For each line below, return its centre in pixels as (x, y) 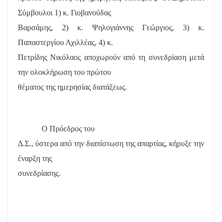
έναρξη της (35, 158)
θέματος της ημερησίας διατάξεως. (72, 87)
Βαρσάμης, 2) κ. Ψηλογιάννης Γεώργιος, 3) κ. (111, 27)
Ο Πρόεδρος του (68, 128)
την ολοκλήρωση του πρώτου (64, 72)
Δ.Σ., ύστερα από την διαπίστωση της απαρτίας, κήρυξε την (111, 143)
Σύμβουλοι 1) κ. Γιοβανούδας (64, 12)
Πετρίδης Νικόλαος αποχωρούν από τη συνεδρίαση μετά (111, 57)
